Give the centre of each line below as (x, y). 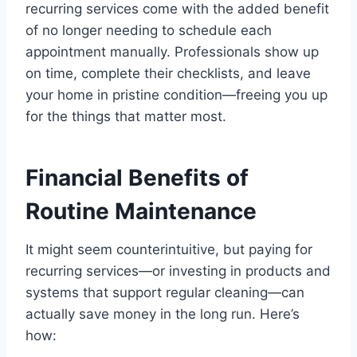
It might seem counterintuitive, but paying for (169, 250)
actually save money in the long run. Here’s (163, 314)
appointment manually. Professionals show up (172, 52)
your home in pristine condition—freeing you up (177, 95)
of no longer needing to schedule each (149, 31)
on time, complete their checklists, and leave (168, 74)
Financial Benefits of (137, 178)
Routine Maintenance (141, 212)
